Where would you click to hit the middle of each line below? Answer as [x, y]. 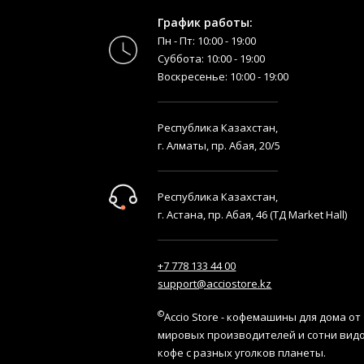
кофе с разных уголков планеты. [242, 352]
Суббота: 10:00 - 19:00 [212, 58]
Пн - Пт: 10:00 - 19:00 [207, 40]
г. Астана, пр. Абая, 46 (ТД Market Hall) [253, 214]
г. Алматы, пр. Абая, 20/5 [219, 145]
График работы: [206, 22]
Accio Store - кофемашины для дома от [263, 316]
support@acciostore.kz [215, 283]
